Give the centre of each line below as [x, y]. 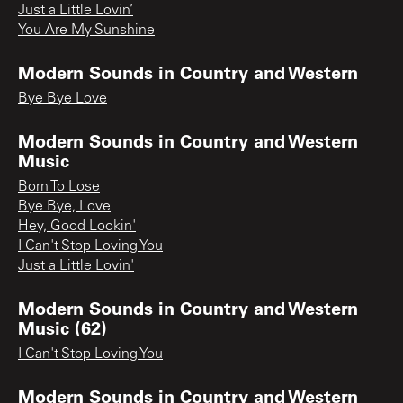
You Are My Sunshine [86, 30]
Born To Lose [59, 187]
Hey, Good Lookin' [77, 226]
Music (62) [63, 327]
